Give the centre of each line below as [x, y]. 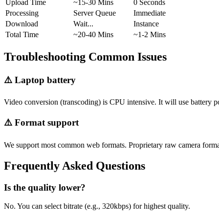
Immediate [150, 13]
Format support [47, 122]
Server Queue [95, 13]
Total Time [22, 34]
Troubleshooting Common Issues [85, 56]
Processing [22, 13]
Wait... [83, 23]
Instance [146, 23]
